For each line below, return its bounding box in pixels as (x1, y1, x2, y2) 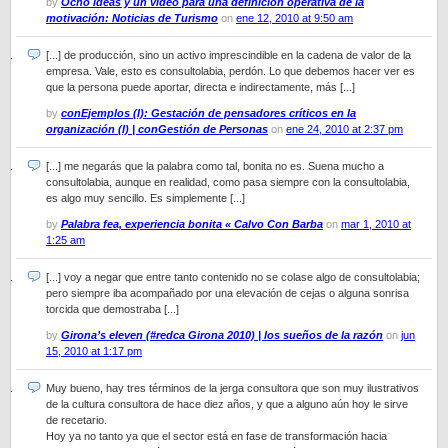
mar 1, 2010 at (341, 218, 411, 230)
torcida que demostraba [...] (46, 303, 179, 315)
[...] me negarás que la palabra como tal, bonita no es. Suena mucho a (46, 160, 384, 172)
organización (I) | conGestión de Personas (46, 123, 268, 135)
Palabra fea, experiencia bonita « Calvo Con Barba (61, 218, 323, 230)
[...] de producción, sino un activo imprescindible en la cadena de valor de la (46, 49, 411, 61)
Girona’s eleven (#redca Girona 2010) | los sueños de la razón (61, 329, 383, 341)
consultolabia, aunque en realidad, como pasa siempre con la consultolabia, (46, 176, 410, 188)
